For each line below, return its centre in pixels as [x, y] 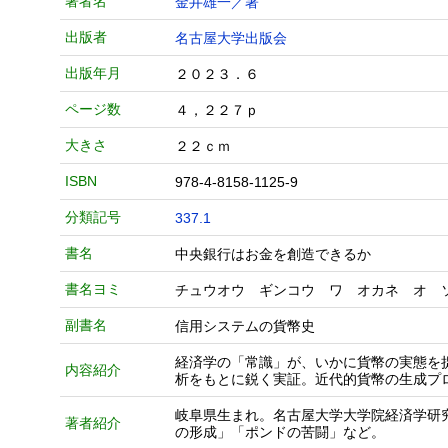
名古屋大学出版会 [231, 38]
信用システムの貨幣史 [245, 326]
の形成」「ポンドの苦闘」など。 [280, 432]
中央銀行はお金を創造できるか [280, 254]
